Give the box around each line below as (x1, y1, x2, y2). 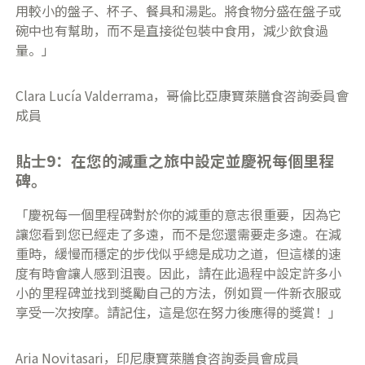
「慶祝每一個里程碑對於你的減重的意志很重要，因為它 (15, 204, 342, 225)
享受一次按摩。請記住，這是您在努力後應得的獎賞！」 (15, 302, 342, 323)
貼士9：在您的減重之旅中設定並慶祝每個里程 (15, 148, 335, 171)
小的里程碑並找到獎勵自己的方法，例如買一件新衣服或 (15, 283, 342, 303)
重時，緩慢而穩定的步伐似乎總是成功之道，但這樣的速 (15, 244, 342, 264)
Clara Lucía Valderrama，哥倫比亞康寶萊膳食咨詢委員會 (15, 85, 350, 105)
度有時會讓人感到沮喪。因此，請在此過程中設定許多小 (15, 263, 342, 284)
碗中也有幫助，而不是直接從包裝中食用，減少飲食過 (15, 20, 329, 40)
